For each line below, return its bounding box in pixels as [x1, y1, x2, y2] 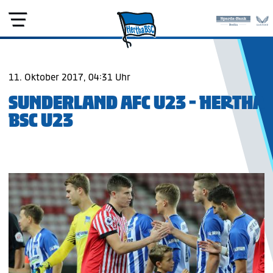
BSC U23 [9, 108, 73, 132]
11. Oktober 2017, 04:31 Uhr [9, 71, 130, 83]
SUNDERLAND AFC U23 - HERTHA [9, 91, 264, 115]
